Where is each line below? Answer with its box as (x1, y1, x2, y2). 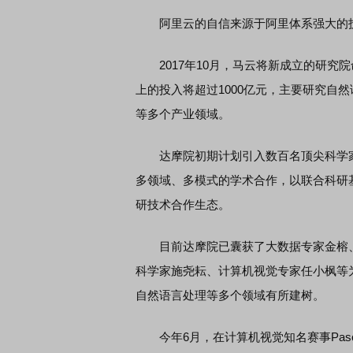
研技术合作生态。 (136, 198, 230, 211)
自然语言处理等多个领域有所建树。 (136, 288, 325, 302)
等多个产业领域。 (136, 107, 230, 121)
